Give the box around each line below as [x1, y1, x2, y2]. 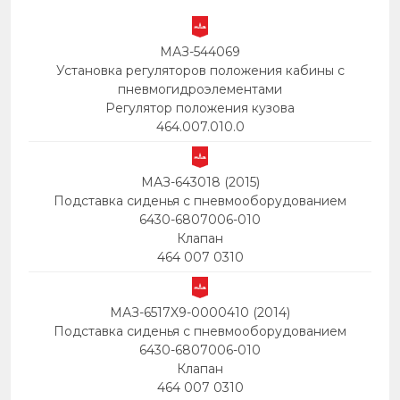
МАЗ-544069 [160, 44, 240, 60]
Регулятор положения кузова [105, 100, 295, 116]
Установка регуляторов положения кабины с [55, 62, 345, 79]
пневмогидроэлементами [118, 81, 282, 97]
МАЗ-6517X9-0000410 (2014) [110, 304, 290, 321]
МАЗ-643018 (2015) [140, 174, 260, 190]
